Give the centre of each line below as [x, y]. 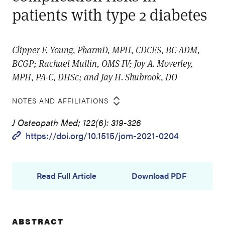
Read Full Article [66, 176]
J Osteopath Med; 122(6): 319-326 [77, 122]
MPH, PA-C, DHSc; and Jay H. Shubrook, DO [95, 77]
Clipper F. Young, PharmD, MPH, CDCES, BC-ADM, [106, 50]
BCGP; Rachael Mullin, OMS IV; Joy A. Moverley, [102, 63]
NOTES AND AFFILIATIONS [60, 100]
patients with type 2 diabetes [110, 14]
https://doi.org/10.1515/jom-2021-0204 [102, 135]
